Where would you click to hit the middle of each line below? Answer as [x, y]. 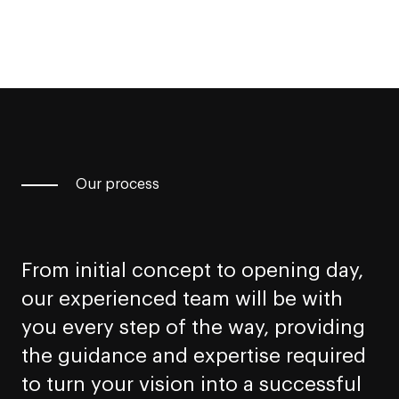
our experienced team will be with [182, 300]
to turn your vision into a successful [191, 385]
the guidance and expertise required [194, 357]
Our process [118, 185]
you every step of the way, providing [193, 328]
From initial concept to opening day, [192, 271]
